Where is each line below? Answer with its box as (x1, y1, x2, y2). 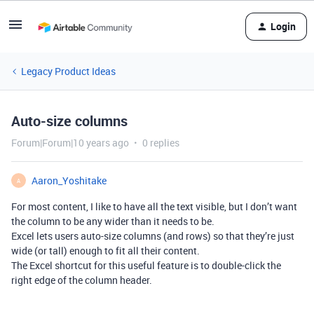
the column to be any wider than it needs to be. (11, 214, 214, 228)
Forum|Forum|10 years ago (11, 136, 129, 149)
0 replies (142, 136, 179, 149)
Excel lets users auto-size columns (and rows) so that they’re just (11, 229, 294, 243)
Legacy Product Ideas (21, 64, 116, 78)
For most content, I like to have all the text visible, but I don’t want (11, 200, 297, 213)
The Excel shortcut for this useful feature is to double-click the (11, 259, 281, 272)
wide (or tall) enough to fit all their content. (11, 244, 200, 257)
